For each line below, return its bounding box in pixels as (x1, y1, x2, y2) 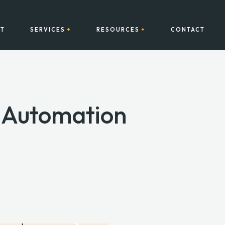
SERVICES (30, 26, 65, 33)
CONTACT (170, 26, 205, 33)
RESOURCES (96, 26, 140, 33)
